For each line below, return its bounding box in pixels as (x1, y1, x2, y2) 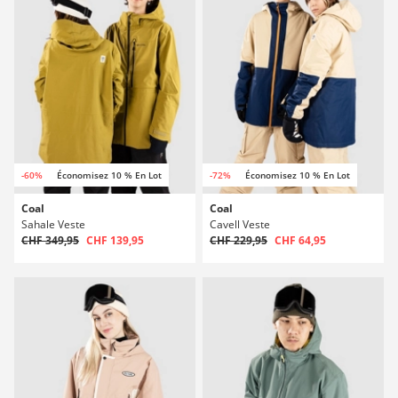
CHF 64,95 (275, 233, 326, 248)
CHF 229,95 (210, 233, 267, 248)
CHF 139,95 (86, 233, 144, 248)
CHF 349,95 (21, 233, 79, 248)
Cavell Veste (210, 217, 270, 232)
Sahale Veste (21, 217, 85, 232)
